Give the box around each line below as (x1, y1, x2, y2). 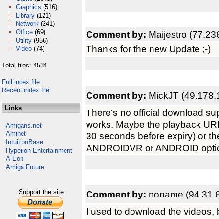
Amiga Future (6, 163, 44, 171)
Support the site (19, 188, 64, 196)
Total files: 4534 (2, 62, 47, 69)
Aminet (6, 130, 26, 137)
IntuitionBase (6, 138, 43, 146)
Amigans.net (6, 122, 42, 129)
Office (16, 28, 33, 36)
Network (16, 20, 39, 27)
